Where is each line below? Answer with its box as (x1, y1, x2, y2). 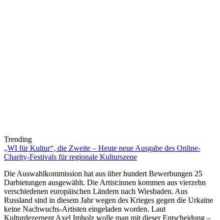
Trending (4, 135, 32, 144)
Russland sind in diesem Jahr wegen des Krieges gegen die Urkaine (4, 196, 213, 205)
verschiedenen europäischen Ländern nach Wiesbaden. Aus (4, 187, 188, 196)
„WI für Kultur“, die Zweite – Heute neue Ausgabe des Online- (4, 144, 200, 153)
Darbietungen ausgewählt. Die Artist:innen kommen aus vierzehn (4, 178, 206, 187)
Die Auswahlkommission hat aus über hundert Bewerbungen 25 (4, 169, 202, 178)
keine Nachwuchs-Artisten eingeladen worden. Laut (4, 205, 165, 214)
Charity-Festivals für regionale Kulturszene (4, 153, 137, 162)
